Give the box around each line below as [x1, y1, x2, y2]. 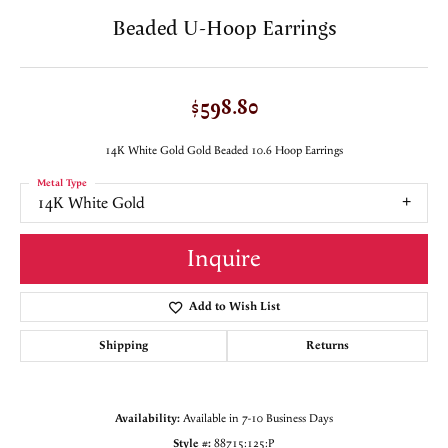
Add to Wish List [188, 298, 280, 314]
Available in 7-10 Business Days [183, 410, 333, 426]
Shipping [99, 337, 148, 353]
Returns [306, 337, 349, 353]
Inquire [187, 243, 261, 274]
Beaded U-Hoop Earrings [111, 11, 337, 44]
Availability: [115, 410, 180, 426]
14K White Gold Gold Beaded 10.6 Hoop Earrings [105, 143, 343, 159]
